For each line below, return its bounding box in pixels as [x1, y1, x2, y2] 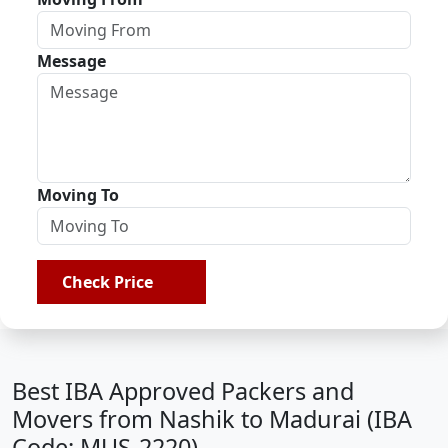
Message [37, 50, 106, 72]
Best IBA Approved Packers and [12, 375, 354, 407]
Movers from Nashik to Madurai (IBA [12, 403, 412, 435]
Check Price [62, 271, 161, 293]
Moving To [37, 184, 119, 206]
